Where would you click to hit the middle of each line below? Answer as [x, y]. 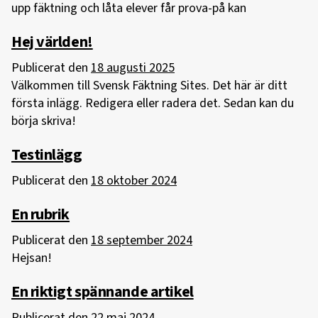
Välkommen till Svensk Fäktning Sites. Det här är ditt [149, 86]
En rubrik [41, 215]
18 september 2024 [142, 241]
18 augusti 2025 [133, 68]
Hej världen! [52, 42]
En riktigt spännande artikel [103, 292]
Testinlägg [47, 155]
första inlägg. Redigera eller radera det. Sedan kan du [153, 103]
